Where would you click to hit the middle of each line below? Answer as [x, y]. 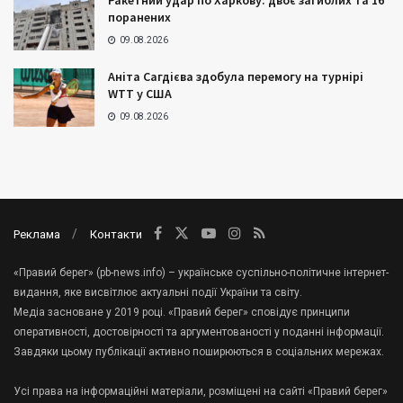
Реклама [37, 235]
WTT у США [140, 94]
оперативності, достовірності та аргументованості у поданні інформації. [199, 332]
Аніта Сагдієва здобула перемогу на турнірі [236, 77]
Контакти [116, 235]
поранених [139, 18]
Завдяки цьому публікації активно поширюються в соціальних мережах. [199, 352]
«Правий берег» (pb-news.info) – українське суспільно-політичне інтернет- [201, 273]
